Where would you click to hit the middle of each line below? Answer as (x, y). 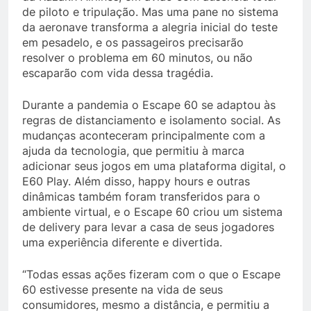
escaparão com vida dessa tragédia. (118, 73)
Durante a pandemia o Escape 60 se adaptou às (149, 105)
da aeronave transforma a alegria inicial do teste (150, 27)
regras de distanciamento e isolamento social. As (151, 120)
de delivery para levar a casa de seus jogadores (148, 227)
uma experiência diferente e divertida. (122, 242)
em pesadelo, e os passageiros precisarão (133, 42)
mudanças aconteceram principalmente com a (144, 135)
